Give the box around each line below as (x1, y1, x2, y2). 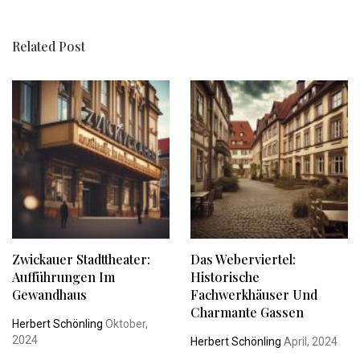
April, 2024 (280, 334, 337, 348)
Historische (190, 268, 260, 285)
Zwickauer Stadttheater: (12, 250, 150, 268)
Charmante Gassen (190, 303, 304, 321)
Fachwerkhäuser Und (190, 285, 317, 303)
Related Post (12, 38, 85, 55)
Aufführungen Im (12, 268, 115, 285)
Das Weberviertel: (190, 250, 296, 268)
